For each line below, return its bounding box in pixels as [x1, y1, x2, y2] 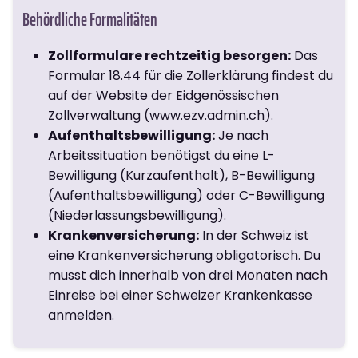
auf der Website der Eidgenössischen [48, 86, 279, 105]
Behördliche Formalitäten [22, 5, 157, 34]
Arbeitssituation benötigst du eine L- [48, 145, 275, 165]
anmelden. [48, 305, 114, 324]
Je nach [215, 125, 268, 145]
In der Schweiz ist [199, 225, 309, 245]
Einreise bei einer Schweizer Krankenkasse [48, 285, 312, 304]
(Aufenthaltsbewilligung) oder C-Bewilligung [48, 185, 324, 205]
